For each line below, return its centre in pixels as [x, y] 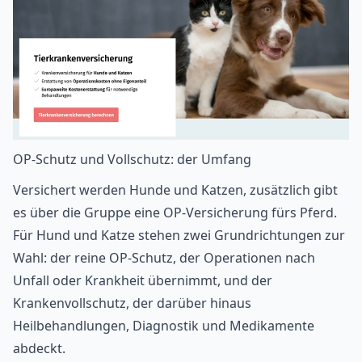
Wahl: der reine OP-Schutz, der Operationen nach [164, 258]
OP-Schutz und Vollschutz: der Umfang [132, 160]
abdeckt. [39, 349]
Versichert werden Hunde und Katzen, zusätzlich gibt [175, 190]
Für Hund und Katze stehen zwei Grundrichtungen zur [179, 236]
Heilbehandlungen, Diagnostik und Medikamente [164, 326]
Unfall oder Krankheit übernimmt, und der [143, 281]
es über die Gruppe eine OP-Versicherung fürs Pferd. [175, 213]
